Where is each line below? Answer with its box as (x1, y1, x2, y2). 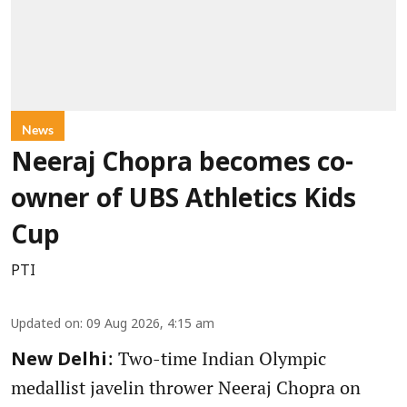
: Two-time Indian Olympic (107, 346, 326, 372)
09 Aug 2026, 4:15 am (86, 317, 214, 333)
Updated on (11, 317, 80, 333)
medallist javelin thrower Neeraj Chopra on (11, 375, 361, 401)
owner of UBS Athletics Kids (11, 185, 356, 217)
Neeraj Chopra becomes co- (11, 149, 353, 181)
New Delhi (11, 350, 107, 372)
